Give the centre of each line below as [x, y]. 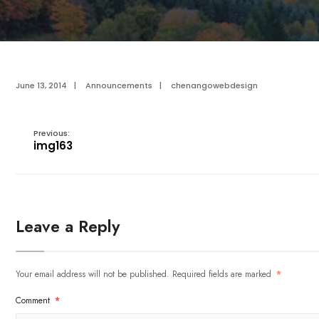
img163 [53, 146]
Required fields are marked [223, 274]
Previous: [52, 133]
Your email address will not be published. [93, 274]
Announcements [119, 85]
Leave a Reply [68, 226]
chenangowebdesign [214, 85]
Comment [34, 300]
